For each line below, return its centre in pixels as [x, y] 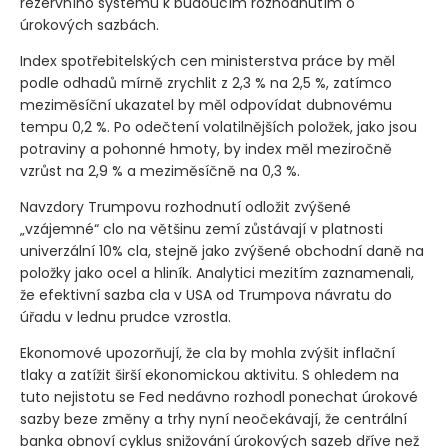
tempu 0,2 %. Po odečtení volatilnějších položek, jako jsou [218, 126]
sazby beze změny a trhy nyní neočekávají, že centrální [213, 418]
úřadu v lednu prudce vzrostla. [125, 316]
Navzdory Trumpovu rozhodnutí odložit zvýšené [185, 206]
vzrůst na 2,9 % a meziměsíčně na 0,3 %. [160, 170]
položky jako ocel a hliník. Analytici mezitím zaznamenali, [217, 272]
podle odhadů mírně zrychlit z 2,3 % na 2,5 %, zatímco [206, 82]
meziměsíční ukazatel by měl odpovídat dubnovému [206, 104]
